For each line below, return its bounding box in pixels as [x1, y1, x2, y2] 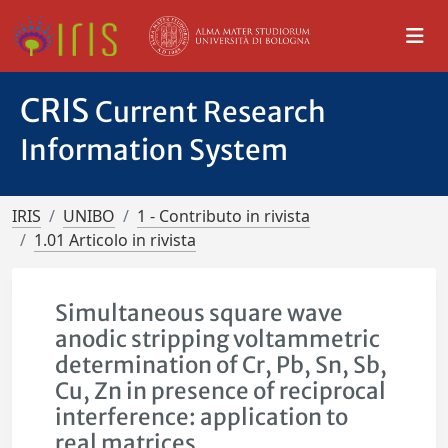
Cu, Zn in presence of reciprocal [55, 377, 387, 405]
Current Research [95, 94, 326, 130]
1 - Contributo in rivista [137, 205, 310, 227]
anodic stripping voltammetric [55, 325, 381, 353]
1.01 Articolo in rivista [34, 229, 196, 251]
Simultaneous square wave [55, 299, 344, 327]
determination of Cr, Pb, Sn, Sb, [55, 351, 388, 379]
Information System [20, 132, 288, 168]
